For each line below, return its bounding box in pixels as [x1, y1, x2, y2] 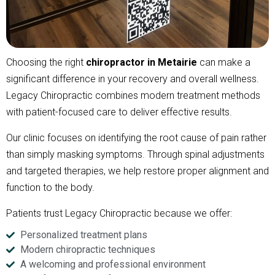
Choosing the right [6, 56, 86, 68]
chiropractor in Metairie [86, 56, 197, 68]
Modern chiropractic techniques [20, 244, 155, 256]
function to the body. [6, 181, 95, 193]
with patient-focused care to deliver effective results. [6, 106, 232, 118]
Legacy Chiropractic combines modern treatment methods [6, 89, 260, 101]
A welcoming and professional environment [20, 258, 206, 271]
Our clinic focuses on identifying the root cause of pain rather [6, 131, 266, 144]
